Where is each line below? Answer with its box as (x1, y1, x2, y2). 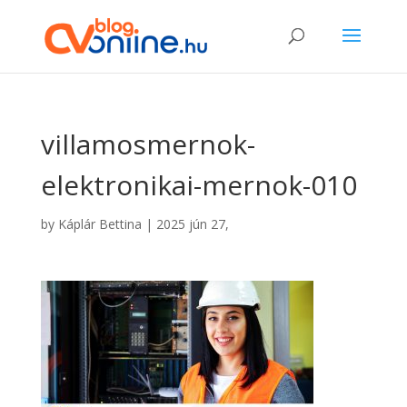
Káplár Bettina (57, 215, 142, 233)
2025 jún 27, (155, 215, 229, 233)
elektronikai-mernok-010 (40, 166, 357, 203)
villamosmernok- (40, 125, 255, 163)
